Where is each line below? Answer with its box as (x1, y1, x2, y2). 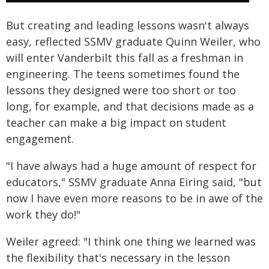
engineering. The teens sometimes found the (6, 67, 240, 82)
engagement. (6, 131, 74, 147)
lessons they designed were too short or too (6, 83, 236, 98)
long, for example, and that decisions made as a (6, 99, 254, 114)
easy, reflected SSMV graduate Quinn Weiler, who (6, 34, 261, 49)
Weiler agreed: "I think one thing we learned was (6, 234, 256, 249)
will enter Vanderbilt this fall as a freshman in (6, 50, 243, 65)
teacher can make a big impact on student (6, 115, 226, 130)
